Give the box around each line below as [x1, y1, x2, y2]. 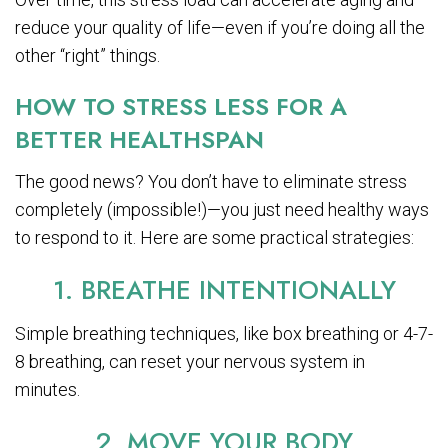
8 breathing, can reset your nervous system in [15, 350, 365, 372]
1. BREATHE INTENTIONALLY [52, 270, 396, 309]
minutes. [15, 378, 80, 400]
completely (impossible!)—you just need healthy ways [15, 198, 429, 220]
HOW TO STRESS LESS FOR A [15, 88, 347, 124]
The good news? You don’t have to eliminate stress [15, 170, 407, 192]
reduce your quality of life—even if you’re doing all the [15, 16, 425, 38]
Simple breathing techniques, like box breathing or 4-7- [15, 322, 433, 344]
